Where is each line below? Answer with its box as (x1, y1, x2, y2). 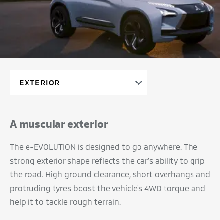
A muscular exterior (10, 117, 108, 130)
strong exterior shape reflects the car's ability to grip (10, 155, 205, 165)
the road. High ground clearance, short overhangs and (10, 169, 210, 179)
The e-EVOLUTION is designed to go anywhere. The (10, 141, 197, 151)
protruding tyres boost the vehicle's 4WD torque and (10, 183, 205, 192)
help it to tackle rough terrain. (10, 196, 121, 206)
